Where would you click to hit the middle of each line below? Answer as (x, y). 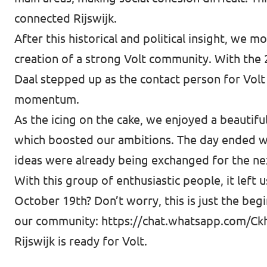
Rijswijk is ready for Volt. (81, 241)
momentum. (47, 99)
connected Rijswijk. (66, 18)
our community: (58, 221)
